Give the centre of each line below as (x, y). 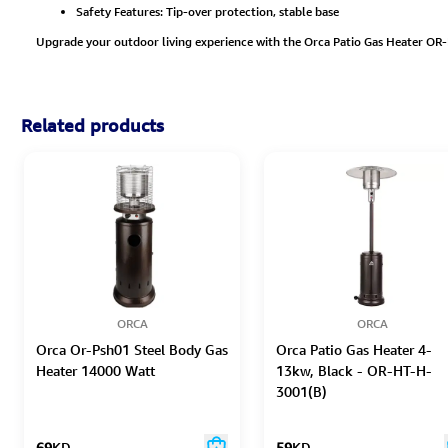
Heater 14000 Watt (95, 371)
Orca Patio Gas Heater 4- (354, 350)
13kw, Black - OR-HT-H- (354, 371)
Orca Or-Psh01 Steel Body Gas (132, 350)
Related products (92, 126)
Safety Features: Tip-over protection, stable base (207, 12)
